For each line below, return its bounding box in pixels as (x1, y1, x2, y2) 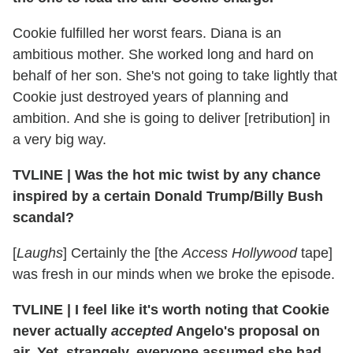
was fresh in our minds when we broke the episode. (13, 266, 335, 282)
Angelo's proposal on (173, 322, 320, 339)
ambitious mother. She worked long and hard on (13, 46, 314, 62)
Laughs (17, 244, 63, 261)
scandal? (13, 209, 74, 225)
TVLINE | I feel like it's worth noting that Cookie (13, 301, 329, 318)
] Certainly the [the (63, 244, 182, 261)
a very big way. (13, 131, 106, 147)
